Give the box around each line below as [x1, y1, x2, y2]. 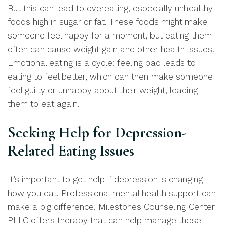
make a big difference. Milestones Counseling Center [8, 202, 215, 212]
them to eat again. [8, 99, 80, 109]
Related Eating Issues [8, 141, 134, 160]
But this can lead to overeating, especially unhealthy [8, 3, 213, 13]
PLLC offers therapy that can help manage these [8, 215, 201, 225]
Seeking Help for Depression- [8, 123, 187, 142]
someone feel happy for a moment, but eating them [8, 30, 212, 41]
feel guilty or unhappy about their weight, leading [8, 85, 198, 95]
